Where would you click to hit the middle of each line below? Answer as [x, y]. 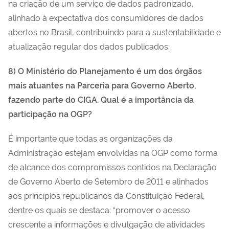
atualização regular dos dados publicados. [89, 46]
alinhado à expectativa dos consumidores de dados [106, 17]
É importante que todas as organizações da [90, 138]
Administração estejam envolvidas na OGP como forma [113, 152]
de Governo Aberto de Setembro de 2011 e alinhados [108, 181]
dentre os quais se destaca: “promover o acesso [99, 209]
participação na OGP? [50, 113]
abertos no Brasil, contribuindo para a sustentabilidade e [114, 31]
